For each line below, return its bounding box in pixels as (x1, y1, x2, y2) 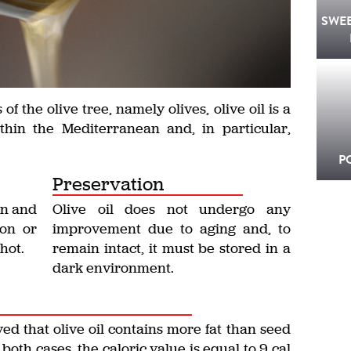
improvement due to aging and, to (52, 219, 291, 238)
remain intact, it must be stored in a (52, 239, 291, 258)
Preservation (52, 172, 165, 197)
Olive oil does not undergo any (52, 200, 291, 219)
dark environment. (52, 259, 175, 277)
